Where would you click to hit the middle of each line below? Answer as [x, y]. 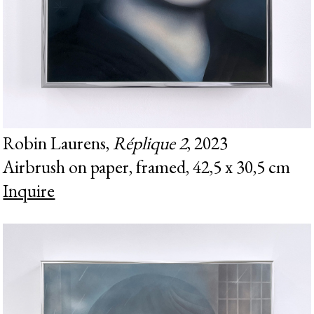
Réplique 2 [150, 143]
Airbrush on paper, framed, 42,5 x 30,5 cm [147, 166]
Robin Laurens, [58, 143]
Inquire [29, 190]
